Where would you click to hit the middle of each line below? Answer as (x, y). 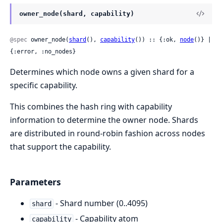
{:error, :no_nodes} (43, 51)
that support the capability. (60, 146)
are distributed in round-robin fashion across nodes (108, 133)
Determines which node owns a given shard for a (102, 72)
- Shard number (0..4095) (100, 203)
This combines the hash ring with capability (91, 106)
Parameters (35, 182)
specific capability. (44, 85)
